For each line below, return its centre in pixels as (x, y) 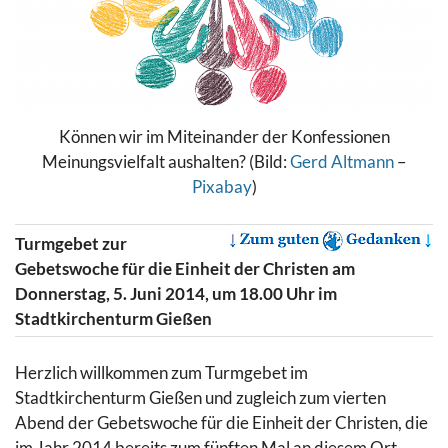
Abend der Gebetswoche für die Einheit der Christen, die (221, 422)
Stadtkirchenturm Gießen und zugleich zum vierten (200, 397)
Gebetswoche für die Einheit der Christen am (185, 268)
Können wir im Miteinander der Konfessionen (224, 136)
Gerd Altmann (342, 161)
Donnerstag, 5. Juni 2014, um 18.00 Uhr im (176, 293)
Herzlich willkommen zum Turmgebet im (161, 372)
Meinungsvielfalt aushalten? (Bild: (166, 161)
